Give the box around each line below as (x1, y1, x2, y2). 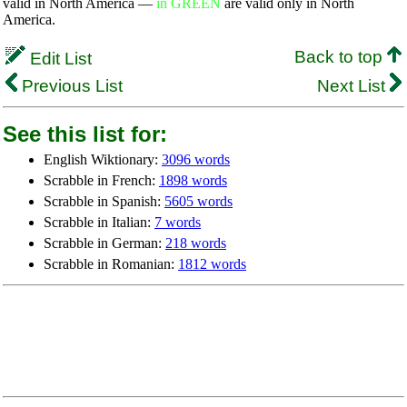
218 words (165, 235, 226, 251)
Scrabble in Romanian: (44, 256, 178, 272)
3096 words (162, 152, 230, 167)
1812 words (178, 256, 246, 272)
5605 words (164, 194, 233, 209)
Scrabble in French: (44, 173, 159, 188)
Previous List (17, 76, 123, 95)
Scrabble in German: (44, 235, 165, 251)
